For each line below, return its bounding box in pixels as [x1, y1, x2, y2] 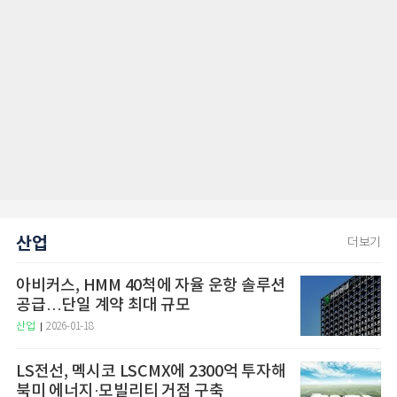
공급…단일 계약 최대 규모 [16, 295, 191, 315]
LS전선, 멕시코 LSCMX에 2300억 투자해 [16, 362, 286, 381]
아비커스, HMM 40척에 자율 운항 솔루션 [16, 276, 285, 295]
